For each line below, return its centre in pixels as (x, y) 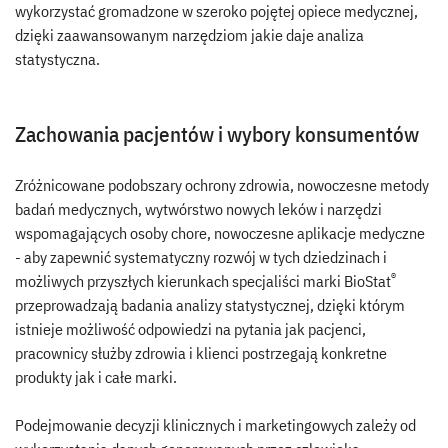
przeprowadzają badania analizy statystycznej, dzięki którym (210, 304)
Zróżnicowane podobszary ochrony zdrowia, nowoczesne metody (222, 184)
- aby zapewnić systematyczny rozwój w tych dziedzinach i (201, 256)
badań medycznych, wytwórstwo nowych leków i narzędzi (198, 208)
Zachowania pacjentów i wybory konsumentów (217, 133)
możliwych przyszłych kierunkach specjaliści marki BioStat (203, 280)
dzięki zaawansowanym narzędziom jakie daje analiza (189, 34)
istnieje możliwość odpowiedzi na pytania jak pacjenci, (190, 328)
